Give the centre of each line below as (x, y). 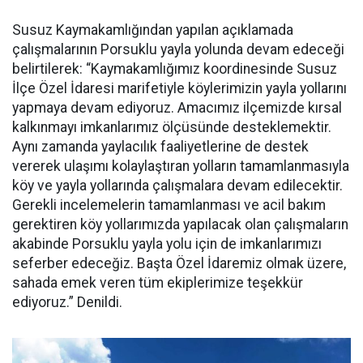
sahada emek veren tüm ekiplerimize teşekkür (158, 283)
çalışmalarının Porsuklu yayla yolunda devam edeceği (178, 49)
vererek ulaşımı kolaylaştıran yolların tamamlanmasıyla (181, 166)
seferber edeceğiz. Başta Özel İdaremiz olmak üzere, (179, 263)
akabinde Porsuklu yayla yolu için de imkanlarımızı (167, 244)
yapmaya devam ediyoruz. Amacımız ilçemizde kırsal (177, 108)
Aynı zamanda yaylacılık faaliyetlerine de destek (160, 147)
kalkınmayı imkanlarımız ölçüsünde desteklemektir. (172, 127)
